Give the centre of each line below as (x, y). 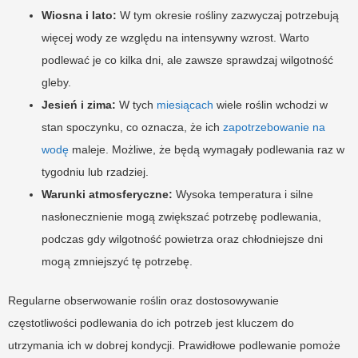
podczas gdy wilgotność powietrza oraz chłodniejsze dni (182, 239)
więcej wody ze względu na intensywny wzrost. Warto (175, 38)
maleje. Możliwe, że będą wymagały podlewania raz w (207, 150)
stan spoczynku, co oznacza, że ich (132, 127)
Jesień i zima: (79, 105)
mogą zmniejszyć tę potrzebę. (117, 262)
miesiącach (185, 105)
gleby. (56, 83)
